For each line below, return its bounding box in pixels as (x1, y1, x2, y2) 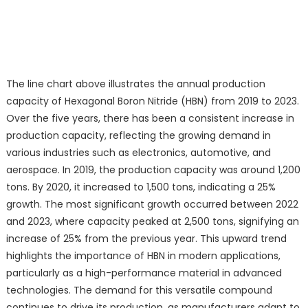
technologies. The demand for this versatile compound (5, 283, 272, 298)
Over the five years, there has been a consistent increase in (5, 111, 294, 126)
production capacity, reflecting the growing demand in (5, 129, 271, 143)
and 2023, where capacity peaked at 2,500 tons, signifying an (5, 214, 299, 229)
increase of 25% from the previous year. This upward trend (5, 232, 287, 246)
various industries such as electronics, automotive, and (5, 146, 271, 160)
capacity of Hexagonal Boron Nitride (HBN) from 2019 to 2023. (5, 94, 299, 109)
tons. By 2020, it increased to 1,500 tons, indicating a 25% (5, 180, 276, 195)
